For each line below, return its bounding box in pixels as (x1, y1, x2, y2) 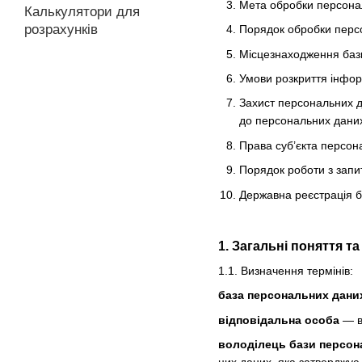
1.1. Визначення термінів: (218, 263, 353, 277)
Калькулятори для (24, 4, 140, 19)
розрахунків (24, 22, 98, 37)
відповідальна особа (218, 313, 339, 326)
